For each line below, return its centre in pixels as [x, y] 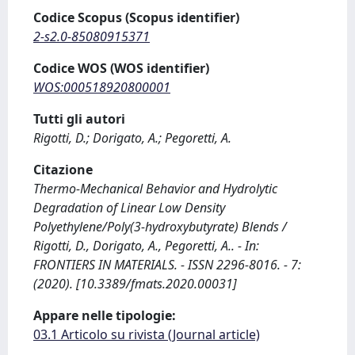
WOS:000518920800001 [102, 87]
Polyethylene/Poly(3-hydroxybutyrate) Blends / [160, 227]
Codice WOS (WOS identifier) [121, 68]
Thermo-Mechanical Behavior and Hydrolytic [155, 189]
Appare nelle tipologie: [105, 315]
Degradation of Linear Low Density [129, 208]
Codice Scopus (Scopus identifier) [136, 17]
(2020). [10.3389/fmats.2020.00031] [135, 284]
